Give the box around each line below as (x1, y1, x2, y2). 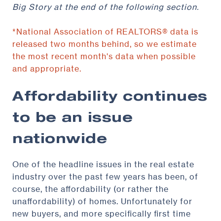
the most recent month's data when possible (12, 51, 196, 61)
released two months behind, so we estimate (12, 38, 197, 49)
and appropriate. (12, 63, 81, 74)
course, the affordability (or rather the (12, 184, 169, 194)
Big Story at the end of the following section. (12, 1, 199, 12)
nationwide (12, 133, 107, 147)
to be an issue (12, 112, 133, 126)
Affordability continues (12, 91, 208, 105)
